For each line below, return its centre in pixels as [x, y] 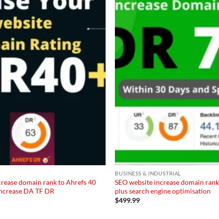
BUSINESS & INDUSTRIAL [148, 173]
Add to [88, 8]
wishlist [88, 15]
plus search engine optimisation [163, 191]
